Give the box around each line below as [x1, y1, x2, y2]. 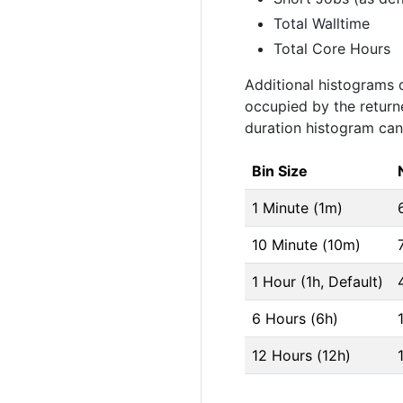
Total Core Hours [273, 39, 390, 58]
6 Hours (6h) [252, 309, 338, 327]
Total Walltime [273, 13, 370, 32]
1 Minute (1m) [252, 198, 343, 217]
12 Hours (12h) [252, 345, 351, 364]
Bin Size [252, 161, 308, 180]
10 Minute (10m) [252, 235, 361, 254]
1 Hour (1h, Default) [252, 272, 383, 291]
